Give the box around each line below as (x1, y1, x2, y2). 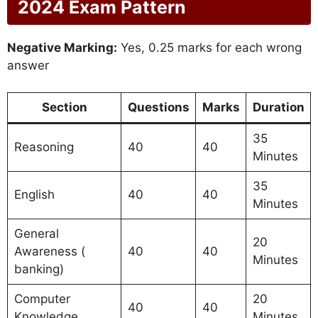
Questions (127, 100, 190, 115)
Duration (252, 100, 305, 115)
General (13, 226, 59, 241)
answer (7, 57, 49, 72)
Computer (13, 292, 70, 307)
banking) (13, 262, 64, 277)
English (13, 187, 55, 202)
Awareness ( (13, 244, 85, 259)
